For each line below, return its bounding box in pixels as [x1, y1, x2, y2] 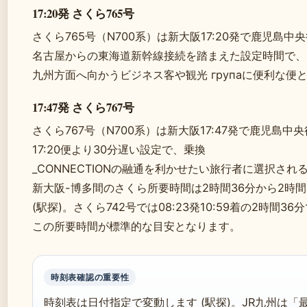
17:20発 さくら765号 [32, 5, 134, 23]
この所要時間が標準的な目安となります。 [32, 219, 241, 234]
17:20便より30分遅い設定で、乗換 [32, 143, 206, 157]
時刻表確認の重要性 [51, 272, 130, 283]
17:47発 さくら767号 [32, 99, 134, 116]
